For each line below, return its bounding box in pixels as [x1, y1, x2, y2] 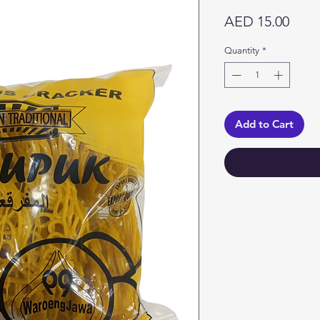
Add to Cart [235, 116, 294, 131]
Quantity [224, 45, 259, 56]
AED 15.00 [224, 13, 289, 31]
